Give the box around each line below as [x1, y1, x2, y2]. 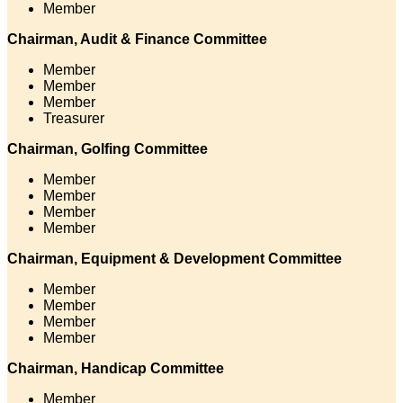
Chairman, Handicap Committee [7, 361, 224, 376]
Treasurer [43, 111, 104, 126]
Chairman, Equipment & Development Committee [7, 251, 342, 266]
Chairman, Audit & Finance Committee [7, 31, 267, 47]
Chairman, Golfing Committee [7, 141, 208, 157]
